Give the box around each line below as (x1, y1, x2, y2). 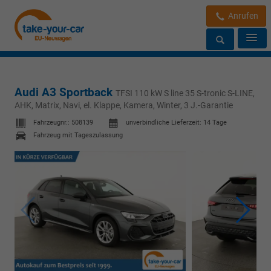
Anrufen (226, 11, 258, 21)
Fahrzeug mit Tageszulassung (33, 131, 123, 140)
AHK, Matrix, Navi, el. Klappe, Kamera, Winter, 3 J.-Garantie (15, 100, 233, 110)
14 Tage (203, 119, 227, 127)
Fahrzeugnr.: (33, 119, 71, 127)
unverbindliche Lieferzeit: (126, 119, 203, 127)
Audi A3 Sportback (15, 85, 116, 99)
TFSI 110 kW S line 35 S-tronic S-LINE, (116, 88, 255, 98)
